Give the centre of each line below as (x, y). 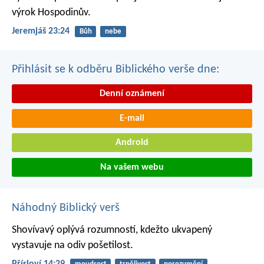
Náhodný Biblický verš (66, 208)
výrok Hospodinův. (51, 12)
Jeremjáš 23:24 (41, 31)
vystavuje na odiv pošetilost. (72, 246)
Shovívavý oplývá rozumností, (75, 230)
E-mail (132, 118)
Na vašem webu (132, 168)
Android (132, 143)
